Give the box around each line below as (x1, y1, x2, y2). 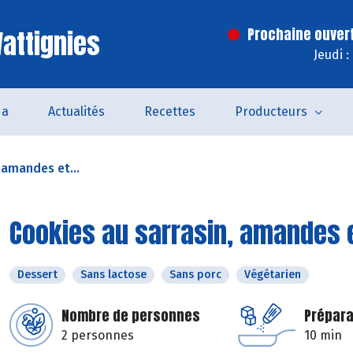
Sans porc (169, 268, 221, 281)
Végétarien (244, 268, 301, 281)
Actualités (47, 104, 105, 119)
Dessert (17, 268, 58, 281)
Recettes (143, 104, 195, 119)
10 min (304, 328, 342, 343)
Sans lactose (80, 268, 147, 281)
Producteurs (234, 104, 307, 119)
